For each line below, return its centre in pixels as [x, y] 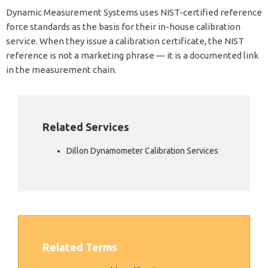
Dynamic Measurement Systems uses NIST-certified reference [134, 13]
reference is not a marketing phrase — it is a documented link [132, 56]
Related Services [86, 127]
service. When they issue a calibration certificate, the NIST [125, 41]
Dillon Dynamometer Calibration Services [142, 151]
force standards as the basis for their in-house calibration [123, 27]
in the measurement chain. [61, 70]
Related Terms [80, 247]
